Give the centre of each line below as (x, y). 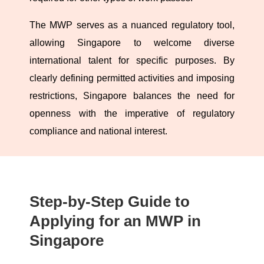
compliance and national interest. (98, 131)
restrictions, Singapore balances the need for (132, 96)
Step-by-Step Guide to (110, 202)
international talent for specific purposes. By (132, 61)
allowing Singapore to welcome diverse (132, 43)
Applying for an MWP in (115, 221)
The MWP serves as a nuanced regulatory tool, (132, 25)
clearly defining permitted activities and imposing (132, 78)
